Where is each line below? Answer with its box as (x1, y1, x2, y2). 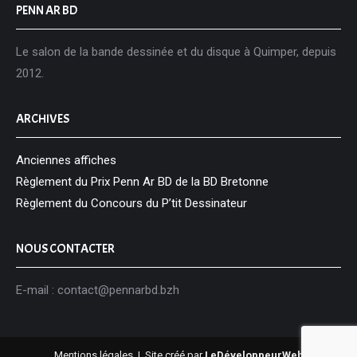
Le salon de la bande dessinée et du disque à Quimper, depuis (16, 45, 336, 59)
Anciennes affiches (16, 153, 116, 167)
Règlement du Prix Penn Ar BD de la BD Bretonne (16, 175, 269, 189)
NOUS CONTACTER (16, 241, 115, 257)
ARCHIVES (16, 111, 69, 127)
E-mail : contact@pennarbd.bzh (16, 283, 179, 297)
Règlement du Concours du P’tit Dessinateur (16, 196, 247, 210)
